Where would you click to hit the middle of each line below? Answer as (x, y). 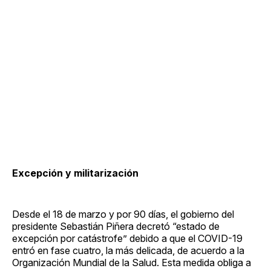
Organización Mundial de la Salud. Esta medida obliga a (132, 262)
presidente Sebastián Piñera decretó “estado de (116, 226)
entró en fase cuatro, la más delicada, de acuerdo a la (128, 250)
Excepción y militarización (75, 173)
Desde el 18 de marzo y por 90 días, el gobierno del (123, 214)
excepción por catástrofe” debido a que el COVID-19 (127, 238)
